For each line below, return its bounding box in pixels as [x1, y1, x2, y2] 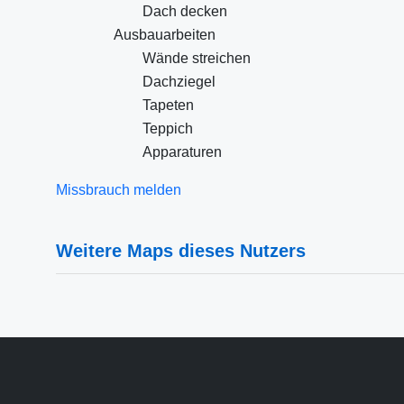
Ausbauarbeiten [114, 27, 216, 42]
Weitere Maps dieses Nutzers [56, 241, 306, 261]
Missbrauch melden [56, 182, 181, 197]
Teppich [142, 121, 193, 136]
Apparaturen [142, 144, 222, 160]
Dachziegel [142, 74, 216, 89]
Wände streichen [142, 50, 251, 66]
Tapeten [142, 97, 194, 113]
